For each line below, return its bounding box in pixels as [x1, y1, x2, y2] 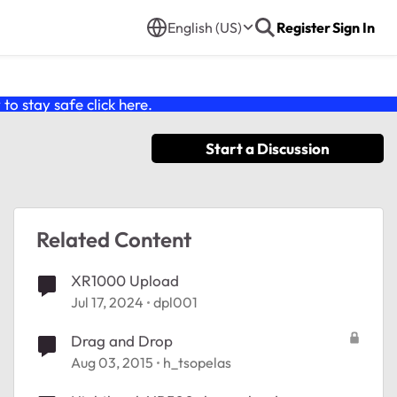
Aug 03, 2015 [71, 354, 153, 371]
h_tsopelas [163, 354, 231, 371]
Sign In [332, 19, 375, 36]
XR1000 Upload [71, 271, 179, 290]
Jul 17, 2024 [71, 293, 144, 311]
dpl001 [153, 293, 198, 311]
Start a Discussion [206, 139, 330, 158]
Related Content [36, 226, 191, 253]
